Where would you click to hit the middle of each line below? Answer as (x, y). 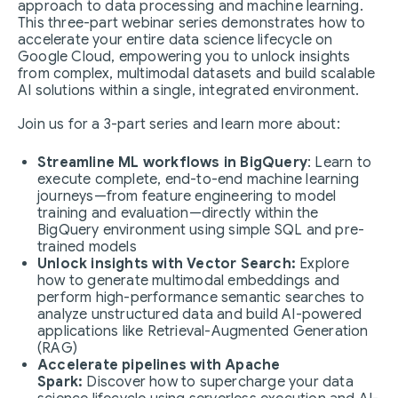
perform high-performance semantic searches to (201, 298)
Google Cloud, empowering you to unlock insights (184, 57)
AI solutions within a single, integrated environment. (189, 91)
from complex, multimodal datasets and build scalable (197, 74)
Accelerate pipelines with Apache (159, 365)
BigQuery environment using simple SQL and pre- (201, 230)
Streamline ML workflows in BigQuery (172, 163)
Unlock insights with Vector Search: (167, 264)
